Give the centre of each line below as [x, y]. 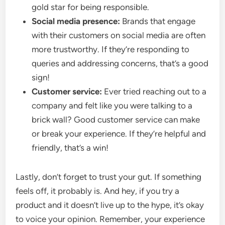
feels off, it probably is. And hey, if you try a [98, 191]
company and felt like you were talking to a [112, 105]
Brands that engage [158, 21]
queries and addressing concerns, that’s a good [120, 63]
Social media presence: [76, 21]
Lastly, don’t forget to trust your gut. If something [109, 177]
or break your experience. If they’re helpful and [119, 134]
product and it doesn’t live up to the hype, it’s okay [110, 205]
